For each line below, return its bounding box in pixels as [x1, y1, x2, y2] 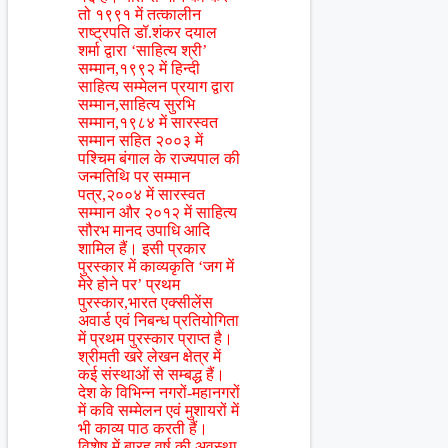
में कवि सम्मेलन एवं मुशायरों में [78, 402, 239, 420]
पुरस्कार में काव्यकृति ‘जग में [78, 258, 234, 276]
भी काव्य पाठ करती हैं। [78, 420, 208, 438]
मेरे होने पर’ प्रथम [78, 276, 180, 294]
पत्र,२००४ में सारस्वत [78, 186, 205, 204]
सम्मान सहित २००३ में [78, 132, 203, 150]
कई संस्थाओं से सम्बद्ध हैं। [78, 366, 225, 384]
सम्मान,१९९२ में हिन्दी [78, 60, 200, 78]
